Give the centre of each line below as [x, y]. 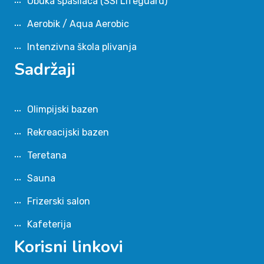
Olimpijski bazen [63, 109]
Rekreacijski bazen [68, 132]
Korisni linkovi [69, 247]
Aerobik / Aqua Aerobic [78, 24]
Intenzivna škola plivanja [82, 47]
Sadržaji [45, 69]
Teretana [47, 155]
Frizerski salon [59, 201]
